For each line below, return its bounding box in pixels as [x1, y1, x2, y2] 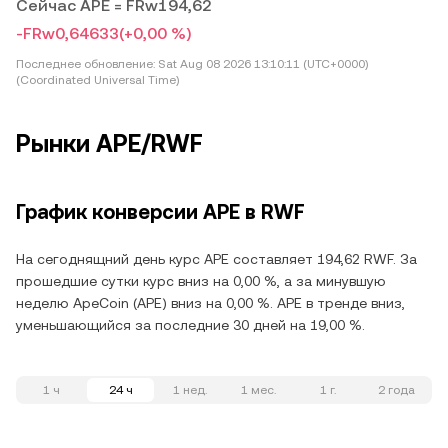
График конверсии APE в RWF [16, 200, 305, 224]
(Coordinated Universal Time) [16, 73, 179, 87]
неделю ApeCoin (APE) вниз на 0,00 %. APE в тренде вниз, [16, 295, 405, 311]
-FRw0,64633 [16, 24, 119, 43]
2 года [378, 383, 415, 397]
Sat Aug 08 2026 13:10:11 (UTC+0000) [155, 57, 368, 71]
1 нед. [172, 383, 207, 397]
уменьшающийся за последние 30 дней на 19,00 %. [16, 317, 365, 333]
